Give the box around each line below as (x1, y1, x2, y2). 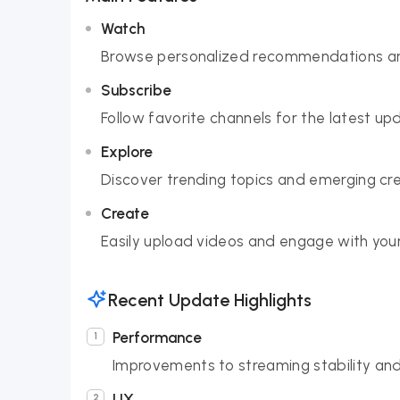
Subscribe (101, 81, 171, 99)
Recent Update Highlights (108, 288, 312, 311)
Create (101, 204, 149, 222)
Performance (112, 329, 202, 346)
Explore (101, 143, 153, 161)
